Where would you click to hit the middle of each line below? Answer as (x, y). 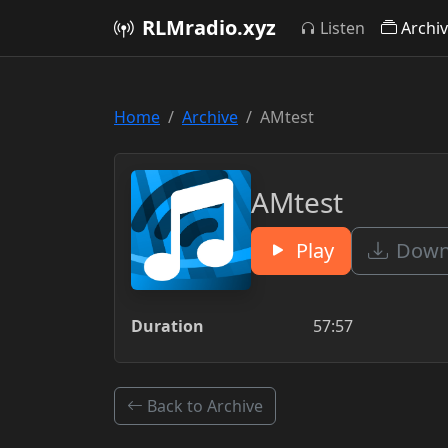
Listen (342, 28)
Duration (167, 326)
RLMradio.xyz (209, 27)
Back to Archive (205, 406)
